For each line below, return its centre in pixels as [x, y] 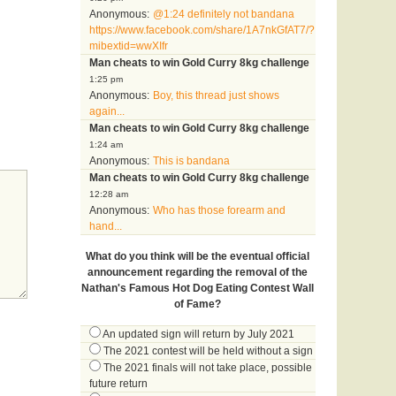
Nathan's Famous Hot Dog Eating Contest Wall [198, 289]
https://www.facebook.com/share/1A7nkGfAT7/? [202, 30]
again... [107, 112]
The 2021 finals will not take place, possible [207, 368]
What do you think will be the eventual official [198, 257]
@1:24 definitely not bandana [223, 15]
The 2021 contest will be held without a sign [208, 351]
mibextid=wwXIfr [128, 46]
